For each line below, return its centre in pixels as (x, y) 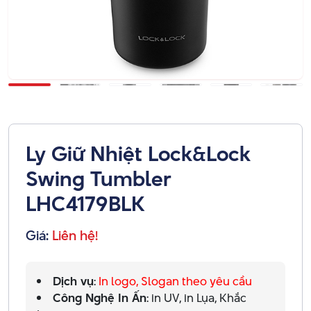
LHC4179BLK (85, 203)
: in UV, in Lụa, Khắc (196, 297)
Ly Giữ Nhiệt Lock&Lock (138, 153)
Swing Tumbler (99, 178)
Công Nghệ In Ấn (100, 297)
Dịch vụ (73, 281)
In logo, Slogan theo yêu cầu (175, 281)
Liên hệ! (75, 235)
